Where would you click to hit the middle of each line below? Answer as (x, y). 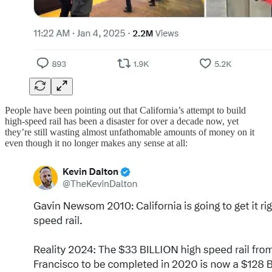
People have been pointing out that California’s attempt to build (125, 110)
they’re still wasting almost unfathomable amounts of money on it (130, 132)
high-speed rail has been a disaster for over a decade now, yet (122, 121)
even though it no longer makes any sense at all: (96, 143)
